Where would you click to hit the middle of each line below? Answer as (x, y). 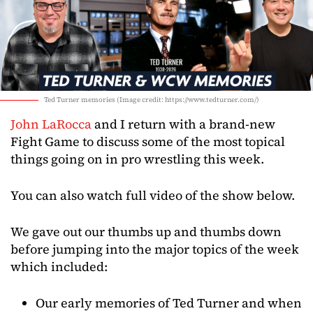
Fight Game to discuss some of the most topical (148, 141)
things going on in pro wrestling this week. (137, 159)
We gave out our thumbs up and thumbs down (146, 232)
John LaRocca (51, 124)
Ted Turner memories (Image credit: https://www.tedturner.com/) (152, 100)
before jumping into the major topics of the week (155, 249)
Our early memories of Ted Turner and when (169, 303)
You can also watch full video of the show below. (153, 195)
